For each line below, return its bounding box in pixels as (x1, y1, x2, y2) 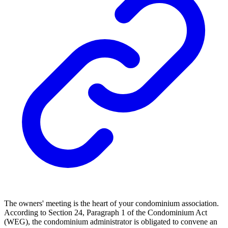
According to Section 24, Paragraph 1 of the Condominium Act (4, 208, 207, 217)
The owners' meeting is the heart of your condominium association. (4, 198, 219, 208)
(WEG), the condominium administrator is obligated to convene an (4, 217, 217, 226)
